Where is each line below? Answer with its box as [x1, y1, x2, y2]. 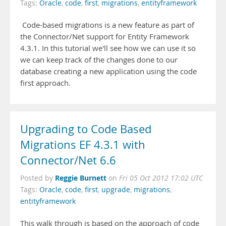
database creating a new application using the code [20, 67, 197, 76]
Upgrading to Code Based [20, 122, 151, 137]
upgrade [101, 185, 130, 194]
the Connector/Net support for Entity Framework [20, 32, 189, 41]
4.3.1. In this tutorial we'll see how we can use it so [20, 43, 196, 53]
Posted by [20, 174, 55, 183]
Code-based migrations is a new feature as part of [20, 20, 194, 30]
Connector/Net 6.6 [20, 153, 116, 168]
